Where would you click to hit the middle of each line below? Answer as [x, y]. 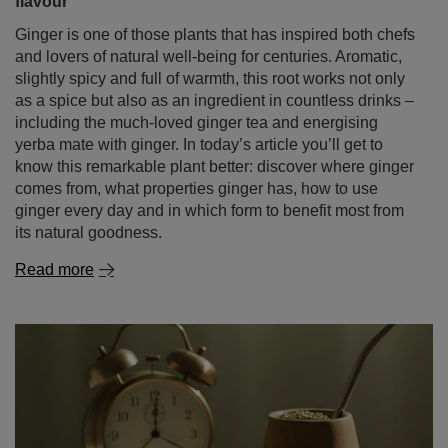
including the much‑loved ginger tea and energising [196, 122]
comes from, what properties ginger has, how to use [196, 188]
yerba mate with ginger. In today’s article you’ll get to [199, 144]
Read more [54, 269]
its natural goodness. [88, 232]
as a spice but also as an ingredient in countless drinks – [214, 100]
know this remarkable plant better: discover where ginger [214, 166]
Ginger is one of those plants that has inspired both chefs [215, 34]
